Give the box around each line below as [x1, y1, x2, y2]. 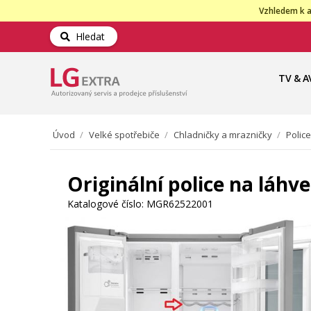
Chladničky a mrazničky [174, 128, 272, 141]
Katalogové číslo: [67, 197, 144, 210]
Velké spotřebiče [89, 128, 160, 141]
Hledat [70, 30, 105, 43]
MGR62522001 [146, 197, 213, 210]
